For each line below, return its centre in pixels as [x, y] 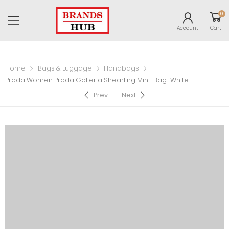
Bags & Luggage [65, 68]
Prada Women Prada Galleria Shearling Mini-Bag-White [97, 80]
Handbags [122, 68]
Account [187, 28]
